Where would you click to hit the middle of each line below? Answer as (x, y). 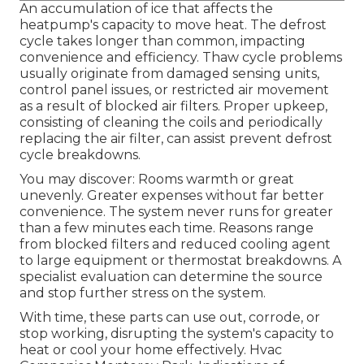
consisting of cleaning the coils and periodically (171, 123)
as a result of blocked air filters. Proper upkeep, (173, 106)
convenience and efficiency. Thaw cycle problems (181, 58)
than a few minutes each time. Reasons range (167, 228)
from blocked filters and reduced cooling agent (175, 245)
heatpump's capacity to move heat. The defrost (173, 25)
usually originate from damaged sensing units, (169, 74)
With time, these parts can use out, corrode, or (170, 318)
